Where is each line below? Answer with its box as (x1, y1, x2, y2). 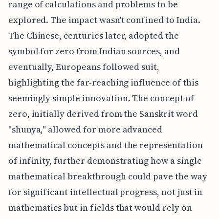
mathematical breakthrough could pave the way (8, 170, 207, 183)
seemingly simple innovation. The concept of (8, 92, 194, 105)
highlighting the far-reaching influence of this (8, 76, 198, 89)
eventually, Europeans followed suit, (8, 61, 160, 73)
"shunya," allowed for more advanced (8, 123, 163, 136)
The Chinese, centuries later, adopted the (8, 29, 179, 42)
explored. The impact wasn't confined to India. (8, 14, 200, 26)
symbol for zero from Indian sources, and (8, 45, 180, 58)
